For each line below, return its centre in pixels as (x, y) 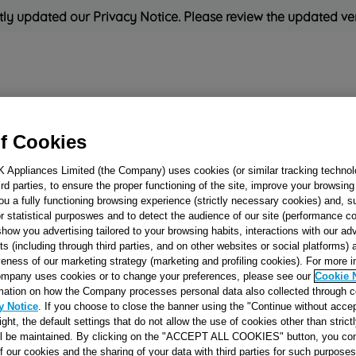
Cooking (112, 118)
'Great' (122, 178)
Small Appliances (203, 118)
